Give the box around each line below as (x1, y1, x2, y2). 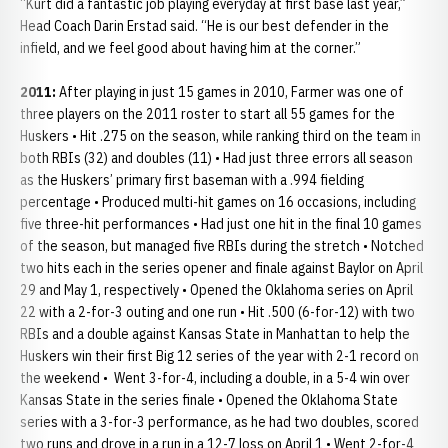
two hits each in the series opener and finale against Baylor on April (20, 259, 423, 277)
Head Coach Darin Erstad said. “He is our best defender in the (20, 17, 389, 35)
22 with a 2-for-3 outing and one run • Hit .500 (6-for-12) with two (20, 303, 415, 321)
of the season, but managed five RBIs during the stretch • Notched (20, 237, 424, 255)
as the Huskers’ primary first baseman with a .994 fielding (20, 171, 364, 189)
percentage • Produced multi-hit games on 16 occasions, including (20, 193, 416, 211)
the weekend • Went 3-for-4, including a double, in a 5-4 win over (20, 369, 410, 387)
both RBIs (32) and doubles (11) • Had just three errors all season (20, 149, 413, 167)
